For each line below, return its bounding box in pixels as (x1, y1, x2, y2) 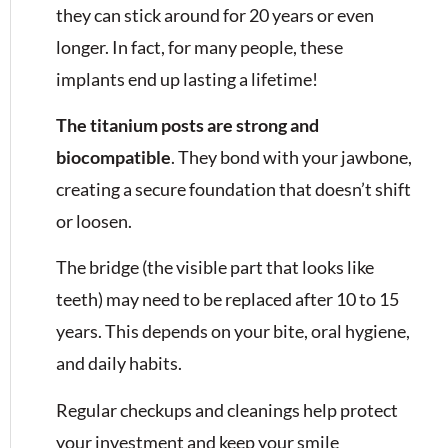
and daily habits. (56, 352, 182, 375)
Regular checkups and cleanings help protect (56, 398, 398, 421)
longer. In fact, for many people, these (56, 35, 343, 58)
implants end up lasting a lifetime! (56, 67, 318, 90)
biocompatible (56, 146, 171, 169)
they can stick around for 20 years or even (56, 3, 374, 26)
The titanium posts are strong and (56, 114, 319, 137)
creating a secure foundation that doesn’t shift (56, 178, 411, 201)
